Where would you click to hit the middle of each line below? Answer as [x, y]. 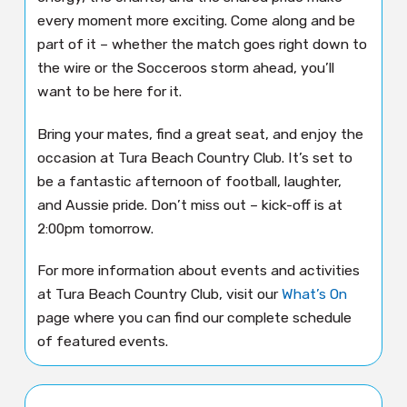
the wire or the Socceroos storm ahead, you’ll [186, 67]
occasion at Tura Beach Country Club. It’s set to [195, 157]
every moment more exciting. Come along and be [197, 20]
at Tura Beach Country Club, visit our [160, 294]
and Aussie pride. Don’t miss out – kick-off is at [190, 204]
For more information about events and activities [199, 271]
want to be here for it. [110, 91]
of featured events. [103, 342]
